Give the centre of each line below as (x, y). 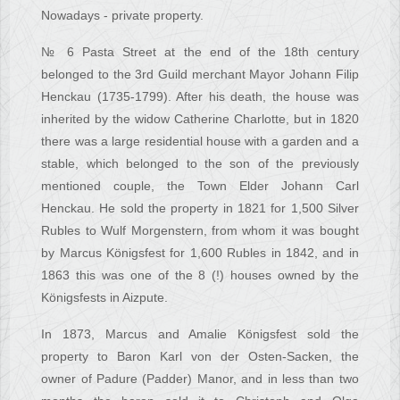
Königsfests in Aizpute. (105, 298)
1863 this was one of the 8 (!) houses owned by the (200, 275)
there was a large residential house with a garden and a (200, 142)
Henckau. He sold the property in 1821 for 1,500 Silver (200, 208)
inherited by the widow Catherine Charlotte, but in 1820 (200, 119)
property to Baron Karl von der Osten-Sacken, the (200, 357)
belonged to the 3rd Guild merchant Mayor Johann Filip (200, 75)
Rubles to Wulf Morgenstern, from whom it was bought (200, 231)
